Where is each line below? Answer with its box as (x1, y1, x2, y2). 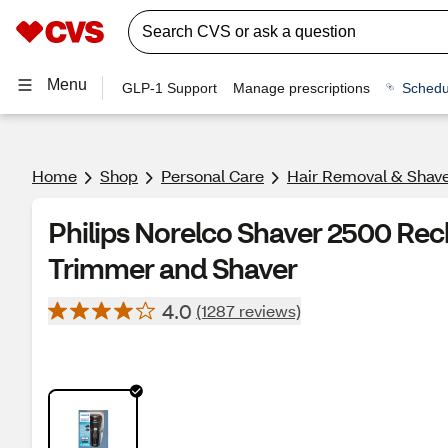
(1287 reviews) (196, 300, 301, 321)
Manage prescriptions (233, 79, 371, 96)
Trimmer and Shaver (48, 250, 297, 286)
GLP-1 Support (122, 79, 218, 96)
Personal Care (161, 165, 264, 186)
